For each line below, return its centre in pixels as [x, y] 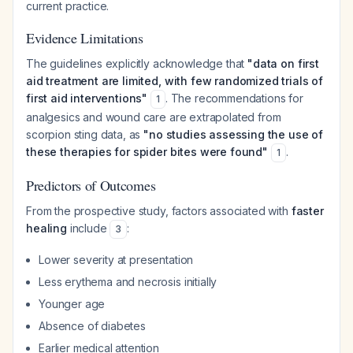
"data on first [283, 63]
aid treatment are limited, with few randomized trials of [175, 81]
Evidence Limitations [85, 38]
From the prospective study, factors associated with [159, 211]
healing [46, 228]
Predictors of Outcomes [91, 185]
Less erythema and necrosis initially [128, 282]
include [88, 228]
